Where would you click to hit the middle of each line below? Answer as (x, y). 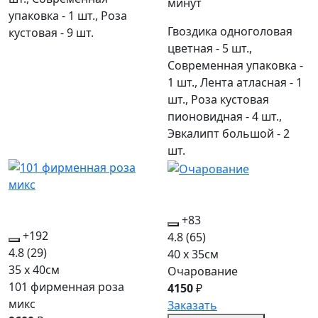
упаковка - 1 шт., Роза (68, 15)
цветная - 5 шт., (210, 48)
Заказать (192, 305)
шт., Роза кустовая (218, 99)
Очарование (203, 271)
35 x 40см (34, 270)
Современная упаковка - (235, 65)
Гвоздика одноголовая (230, 31)
